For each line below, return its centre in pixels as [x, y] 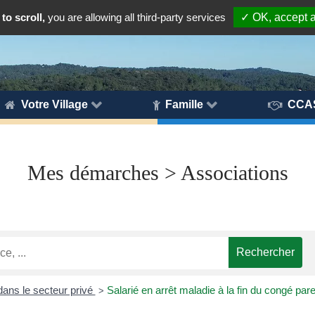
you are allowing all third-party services [135, 17]
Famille [184, 104]
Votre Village [54, 104]
